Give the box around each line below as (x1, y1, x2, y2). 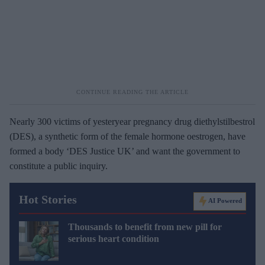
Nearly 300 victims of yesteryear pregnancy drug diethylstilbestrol (9, 116, 255, 127)
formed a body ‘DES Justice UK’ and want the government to (9, 146, 240, 156)
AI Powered (208, 196, 242, 204)
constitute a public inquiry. (9, 160, 108, 171)
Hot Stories (19, 192, 77, 206)
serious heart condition (68, 233, 159, 244)
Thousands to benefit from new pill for (68, 221, 222, 232)
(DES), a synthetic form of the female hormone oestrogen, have (9, 131, 245, 141)
